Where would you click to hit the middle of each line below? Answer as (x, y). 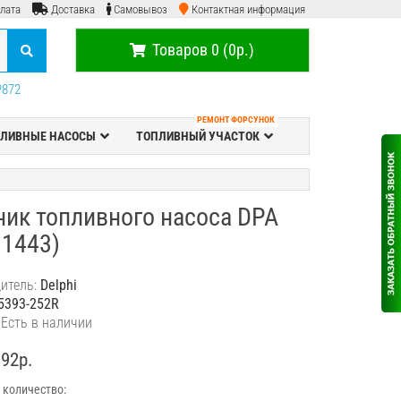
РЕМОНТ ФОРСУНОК (235, 119)
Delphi (59, 285)
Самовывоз (141, 9)
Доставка (73, 9)
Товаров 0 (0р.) (204, 50)
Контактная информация (248, 9)
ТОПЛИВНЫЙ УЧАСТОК (197, 136)
